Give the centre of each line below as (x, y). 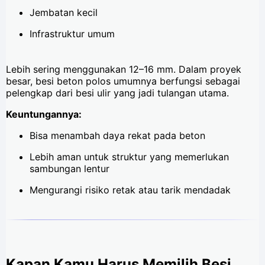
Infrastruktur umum (72, 34)
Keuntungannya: (44, 114)
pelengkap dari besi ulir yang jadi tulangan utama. (117, 93)
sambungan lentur (70, 169)
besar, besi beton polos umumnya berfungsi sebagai (123, 81)
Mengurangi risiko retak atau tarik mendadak (130, 190)
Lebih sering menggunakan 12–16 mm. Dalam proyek (124, 70)
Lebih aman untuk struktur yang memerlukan (129, 157)
